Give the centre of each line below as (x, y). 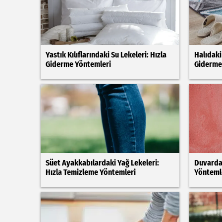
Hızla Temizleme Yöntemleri (91, 172)
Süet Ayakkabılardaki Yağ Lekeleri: (102, 163)
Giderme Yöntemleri (78, 64)
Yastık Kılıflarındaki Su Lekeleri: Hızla (106, 55)
